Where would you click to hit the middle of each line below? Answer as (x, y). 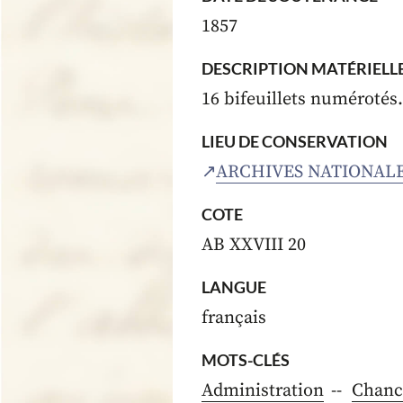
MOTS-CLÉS (246, 360)
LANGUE (234, 287)
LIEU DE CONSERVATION (295, 142)
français (234, 318)
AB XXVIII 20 (254, 246)
